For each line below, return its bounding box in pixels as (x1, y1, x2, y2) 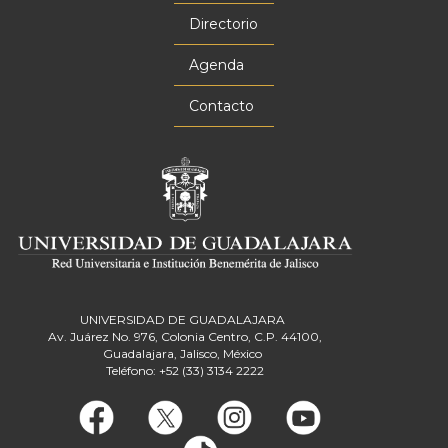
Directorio (189, 14, 258, 33)
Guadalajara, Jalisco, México (102, 346, 268, 362)
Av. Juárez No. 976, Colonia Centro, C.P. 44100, (48, 329, 322, 345)
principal (30, 9, 154, 43)
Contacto (189, 96, 254, 115)
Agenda (189, 55, 244, 74)
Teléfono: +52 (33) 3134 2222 (106, 363, 264, 379)
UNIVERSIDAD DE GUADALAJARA (79, 312, 291, 328)
